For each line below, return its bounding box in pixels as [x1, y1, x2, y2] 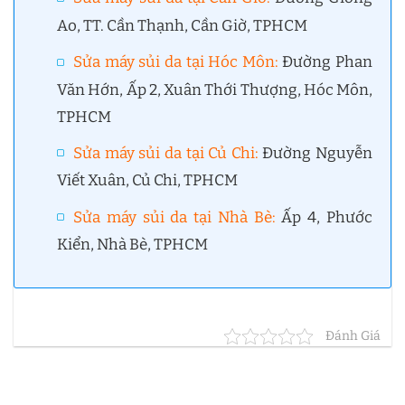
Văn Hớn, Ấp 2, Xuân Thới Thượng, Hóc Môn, [57, 80, 372, 99]
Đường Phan [278, 52, 373, 72]
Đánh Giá [325, 328, 381, 344]
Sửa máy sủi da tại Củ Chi [73, 143, 255, 163]
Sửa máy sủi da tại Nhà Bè [73, 207, 272, 227]
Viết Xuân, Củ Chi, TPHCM [57, 171, 239, 191]
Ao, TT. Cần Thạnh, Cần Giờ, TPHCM [57, 15, 308, 35]
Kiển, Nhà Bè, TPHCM [57, 235, 209, 255]
